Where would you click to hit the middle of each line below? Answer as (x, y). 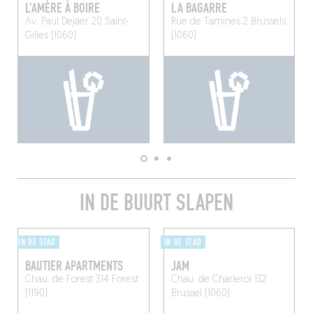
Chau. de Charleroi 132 (219, 280)
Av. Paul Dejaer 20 (63, 22)
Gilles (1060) (50, 36)
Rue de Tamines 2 (209, 22)
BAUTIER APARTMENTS (74, 267)
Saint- (115, 22)
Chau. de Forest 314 (67, 280)
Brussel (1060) (200, 294)
